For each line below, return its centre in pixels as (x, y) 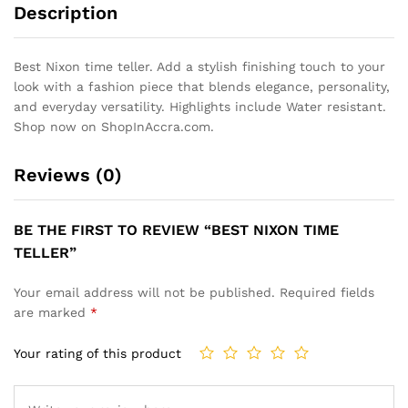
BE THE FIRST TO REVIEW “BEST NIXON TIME (176, 229)
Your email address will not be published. (144, 292)
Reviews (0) (68, 174)
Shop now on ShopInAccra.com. (114, 126)
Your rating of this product (97, 354)
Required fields (327, 292)
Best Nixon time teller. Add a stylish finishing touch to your (199, 66)
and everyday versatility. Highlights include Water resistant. (200, 106)
